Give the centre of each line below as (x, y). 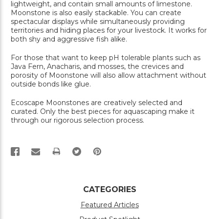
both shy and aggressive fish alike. (69, 39)
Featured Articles (109, 205)
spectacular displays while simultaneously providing (98, 22)
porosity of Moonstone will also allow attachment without (109, 76)
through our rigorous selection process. (77, 120)
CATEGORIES (109, 190)
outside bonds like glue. (51, 84)
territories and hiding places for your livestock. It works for (109, 31)
